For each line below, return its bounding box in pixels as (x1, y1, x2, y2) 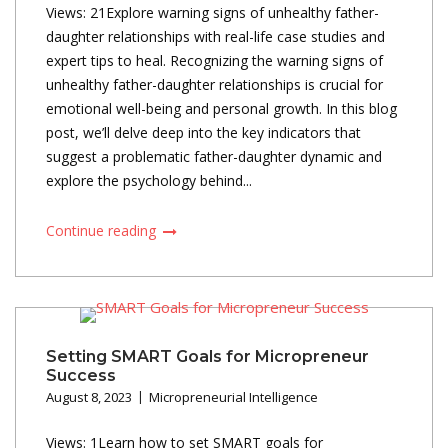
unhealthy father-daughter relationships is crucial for (46, 74, 383, 94)
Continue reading (46, 220, 160, 240)
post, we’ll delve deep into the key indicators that (46, 122, 361, 142)
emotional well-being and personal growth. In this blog (46, 98, 397, 118)
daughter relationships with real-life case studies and (46, 26, 385, 46)
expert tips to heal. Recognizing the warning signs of (46, 50, 383, 70)
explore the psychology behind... (46, 170, 252, 190)
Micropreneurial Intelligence (149, 387, 318, 406)
